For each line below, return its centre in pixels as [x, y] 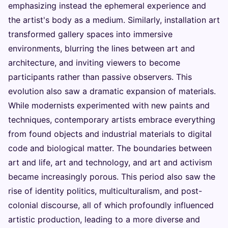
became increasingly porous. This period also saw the [112, 176]
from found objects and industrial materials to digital [110, 134]
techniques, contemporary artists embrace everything [112, 119]
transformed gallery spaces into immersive [90, 34]
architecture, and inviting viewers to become [94, 62]
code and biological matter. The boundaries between [110, 148]
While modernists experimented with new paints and [109, 105]
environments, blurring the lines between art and [102, 48]
